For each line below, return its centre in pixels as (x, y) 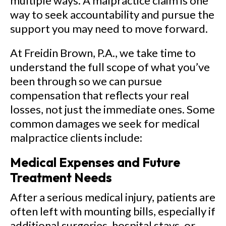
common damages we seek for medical (105, 123)
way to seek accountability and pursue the (112, 14)
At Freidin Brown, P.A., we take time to (103, 53)
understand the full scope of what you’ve (110, 67)
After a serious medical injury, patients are (113, 197)
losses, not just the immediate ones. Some (112, 109)
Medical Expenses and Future (95, 162)
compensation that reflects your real (100, 95)
